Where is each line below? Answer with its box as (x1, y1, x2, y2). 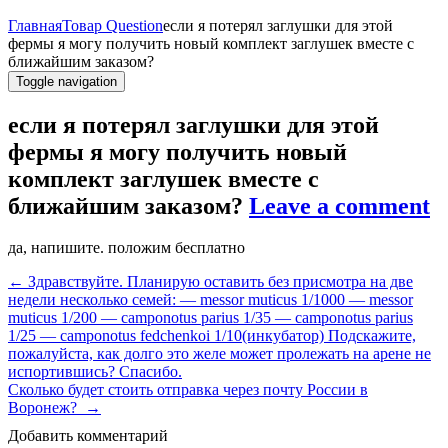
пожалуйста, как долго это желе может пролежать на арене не (8, 345, 431, 363)
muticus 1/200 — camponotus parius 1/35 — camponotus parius (8, 309, 413, 327)
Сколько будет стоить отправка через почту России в (8, 381, 368, 399)
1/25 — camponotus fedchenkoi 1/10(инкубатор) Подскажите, (8, 327, 416, 345)
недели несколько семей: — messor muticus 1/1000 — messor (8, 291, 413, 309)
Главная (8, 16, 62, 34)
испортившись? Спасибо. (8, 363, 182, 381)
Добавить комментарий (8, 427, 168, 445)
